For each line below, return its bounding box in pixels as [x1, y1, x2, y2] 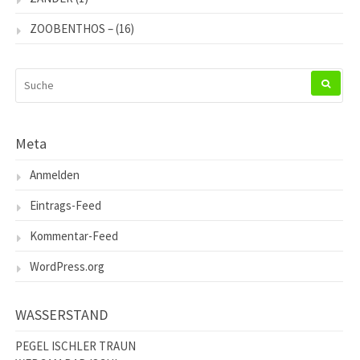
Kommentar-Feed [30, 227, 118, 243]
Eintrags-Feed [30, 197, 101, 213]
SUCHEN [14, 67, 55, 83]
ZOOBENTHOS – [30, 20, 113, 36]
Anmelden [30, 166, 80, 182]
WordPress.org [30, 258, 104, 274]
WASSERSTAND [15, 305, 108, 324]
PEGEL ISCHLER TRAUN [15, 337, 136, 354]
